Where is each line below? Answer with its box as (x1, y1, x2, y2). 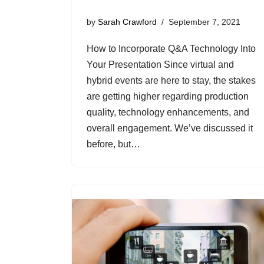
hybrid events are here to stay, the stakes (86, 75, 256, 85)
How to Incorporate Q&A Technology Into (86, 43, 256, 54)
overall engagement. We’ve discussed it (86, 123, 253, 133)
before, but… (86, 138, 140, 149)
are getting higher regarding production (86, 91, 249, 101)
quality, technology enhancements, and (86, 107, 249, 117)
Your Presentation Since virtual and (86, 59, 234, 70)
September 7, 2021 (168, 16, 240, 27)
